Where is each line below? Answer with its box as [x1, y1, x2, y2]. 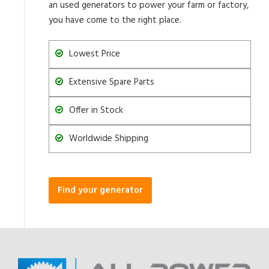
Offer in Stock [69, 103, 123, 118]
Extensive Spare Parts [69, 74, 154, 89]
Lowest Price [69, 46, 120, 61]
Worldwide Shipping [69, 131, 148, 146]
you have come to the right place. [49, 13, 181, 28]
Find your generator [58, 183, 143, 198]
